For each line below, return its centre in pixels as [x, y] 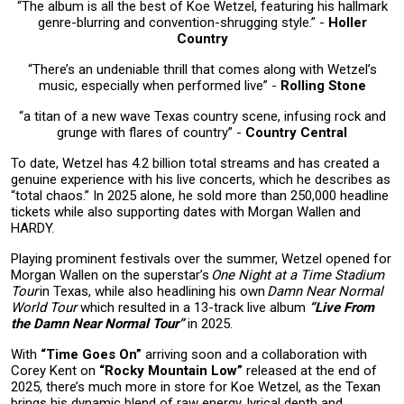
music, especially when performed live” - [159, 86]
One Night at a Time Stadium [297, 275]
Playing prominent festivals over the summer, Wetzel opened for [201, 259]
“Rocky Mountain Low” [171, 371]
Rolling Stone [323, 86]
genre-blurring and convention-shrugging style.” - [183, 23]
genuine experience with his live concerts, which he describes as [201, 179]
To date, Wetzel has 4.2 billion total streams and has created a [195, 163]
